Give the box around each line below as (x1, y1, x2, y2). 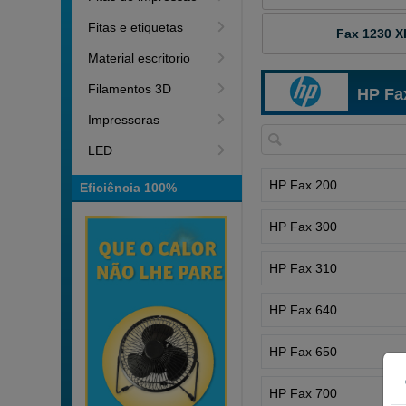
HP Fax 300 (269, 218, 338, 234)
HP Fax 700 (269, 385, 338, 401)
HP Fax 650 (269, 343, 338, 359)
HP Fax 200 (269, 177, 338, 192)
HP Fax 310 (269, 260, 338, 275)
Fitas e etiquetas (88, 20, 184, 34)
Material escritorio (88, 51, 191, 65)
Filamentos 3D (88, 82, 172, 96)
